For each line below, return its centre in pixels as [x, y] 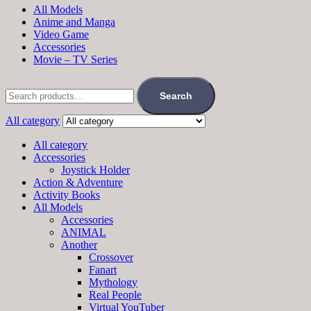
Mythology [113, 282]
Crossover [111, 257]
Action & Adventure [78, 182]
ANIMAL [84, 232]
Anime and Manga [74, 22]
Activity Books [67, 194]
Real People [115, 294]
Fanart [103, 269]
